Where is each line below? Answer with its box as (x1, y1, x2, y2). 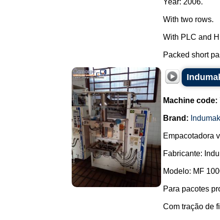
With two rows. (163, 15, 214, 24)
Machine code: (163, 96, 218, 105)
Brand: (163, 114, 189, 122)
